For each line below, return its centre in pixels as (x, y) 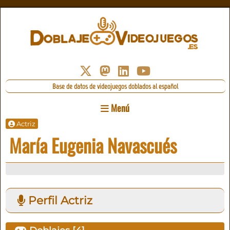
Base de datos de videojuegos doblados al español (116, 87)
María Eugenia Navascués (93, 145)
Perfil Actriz (59, 200)
